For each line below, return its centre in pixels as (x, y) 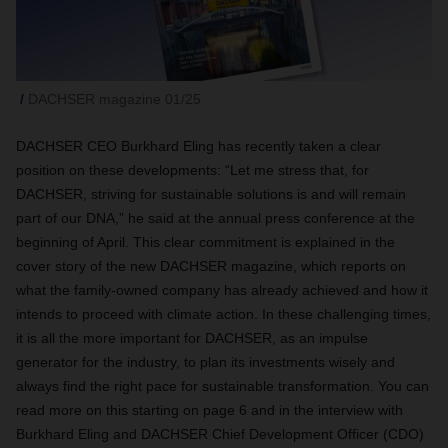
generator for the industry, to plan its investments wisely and (205, 362)
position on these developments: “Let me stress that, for (192, 170)
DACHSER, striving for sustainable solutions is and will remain (211, 194)
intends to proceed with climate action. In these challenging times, (223, 314)
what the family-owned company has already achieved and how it (222, 290)
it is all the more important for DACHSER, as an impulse (192, 338)
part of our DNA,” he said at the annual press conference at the (215, 218)
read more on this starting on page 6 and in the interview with (209, 410)
